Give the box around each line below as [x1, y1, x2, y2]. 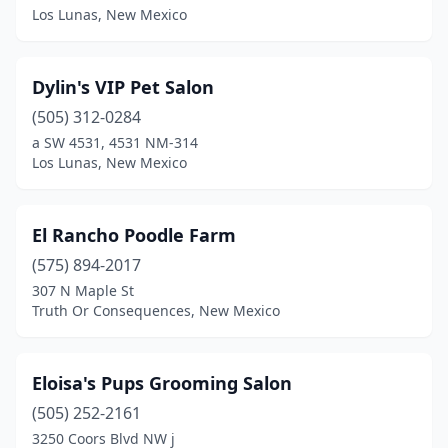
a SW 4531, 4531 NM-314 [32, 133, 198, 152]
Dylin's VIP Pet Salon [32, 75, 214, 99]
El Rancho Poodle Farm [32, 223, 236, 247]
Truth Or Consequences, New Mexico [32, 301, 280, 320]
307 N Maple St [32, 281, 134, 300]
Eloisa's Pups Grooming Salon [32, 371, 292, 395]
